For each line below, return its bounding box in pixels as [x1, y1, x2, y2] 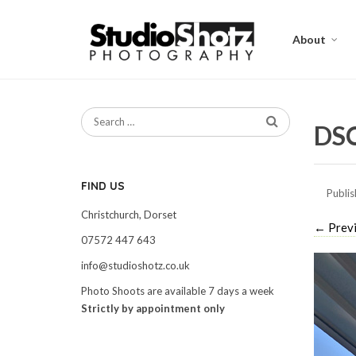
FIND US [81, 179, 125, 193]
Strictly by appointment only [81, 302, 225, 315]
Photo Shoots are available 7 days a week [81, 284, 274, 297]
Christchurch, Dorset [81, 208, 176, 221]
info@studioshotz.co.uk [81, 259, 190, 272]
